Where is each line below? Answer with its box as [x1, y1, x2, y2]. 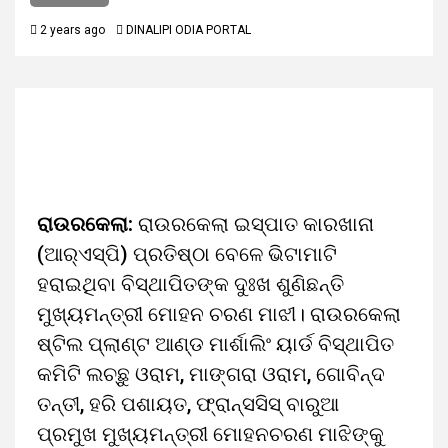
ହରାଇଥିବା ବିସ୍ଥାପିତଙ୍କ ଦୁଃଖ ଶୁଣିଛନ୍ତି [37, 272, 344, 296]
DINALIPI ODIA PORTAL [126, 23, 251, 37]
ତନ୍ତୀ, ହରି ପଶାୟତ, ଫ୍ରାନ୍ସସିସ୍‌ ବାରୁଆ [37, 392, 339, 416]
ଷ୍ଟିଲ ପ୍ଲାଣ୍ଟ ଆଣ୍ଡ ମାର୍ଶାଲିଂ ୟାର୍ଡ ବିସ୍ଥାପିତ [37, 332, 394, 356]
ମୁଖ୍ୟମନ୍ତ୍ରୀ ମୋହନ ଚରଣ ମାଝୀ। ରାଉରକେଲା [37, 302, 401, 326]
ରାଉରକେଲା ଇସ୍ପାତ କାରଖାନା [138, 212, 374, 236]
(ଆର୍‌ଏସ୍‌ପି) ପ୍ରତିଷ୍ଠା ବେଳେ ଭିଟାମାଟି [37, 242, 337, 266]
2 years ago [37, 23, 105, 37]
